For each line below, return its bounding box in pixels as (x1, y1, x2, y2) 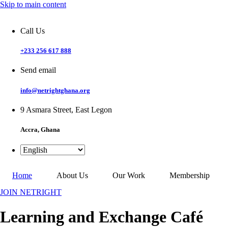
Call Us (20, 26, 45, 35)
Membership (169, 171, 210, 180)
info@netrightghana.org (20, 86, 90, 94)
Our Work (112, 171, 145, 180)
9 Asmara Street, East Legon (20, 105, 112, 114)
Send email (20, 66, 56, 75)
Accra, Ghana (20, 125, 60, 133)
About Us (56, 171, 88, 180)
